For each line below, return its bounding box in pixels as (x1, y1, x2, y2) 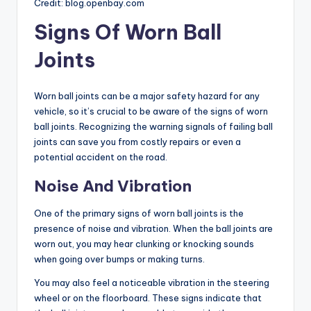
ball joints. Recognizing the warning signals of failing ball (34, 121, 273, 133)
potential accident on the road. (34, 151, 167, 163)
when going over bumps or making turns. (34, 253, 205, 265)
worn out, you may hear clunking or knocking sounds (34, 238, 254, 250)
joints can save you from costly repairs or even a (34, 136, 241, 148)
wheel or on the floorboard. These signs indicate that (34, 292, 262, 304)
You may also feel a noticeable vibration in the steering (34, 277, 269, 289)
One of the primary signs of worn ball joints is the (34, 208, 244, 219)
